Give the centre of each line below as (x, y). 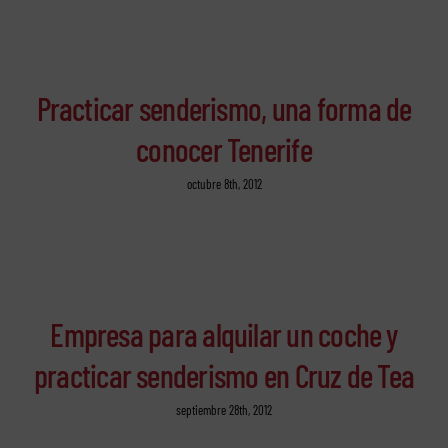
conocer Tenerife (224, 149)
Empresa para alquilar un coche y (224, 334)
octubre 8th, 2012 (224, 184)
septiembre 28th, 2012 (224, 410)
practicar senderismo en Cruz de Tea (224, 375)
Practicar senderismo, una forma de (224, 108)
